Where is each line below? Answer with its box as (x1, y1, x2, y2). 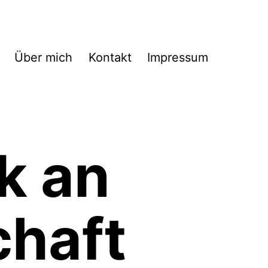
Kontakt (88, 50, 132, 65)
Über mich (14, 50, 73, 65)
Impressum (147, 50, 208, 65)
